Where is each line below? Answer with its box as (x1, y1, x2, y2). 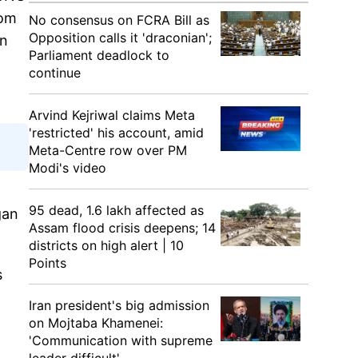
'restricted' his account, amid (29, 125, 204, 141)
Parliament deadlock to (29, 47, 169, 63)
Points (29, 255, 66, 271)
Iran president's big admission (29, 297, 209, 313)
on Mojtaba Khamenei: (29, 315, 163, 331)
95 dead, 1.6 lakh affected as (29, 202, 204, 218)
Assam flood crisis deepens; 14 (29, 220, 216, 236)
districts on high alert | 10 (29, 237, 184, 253)
